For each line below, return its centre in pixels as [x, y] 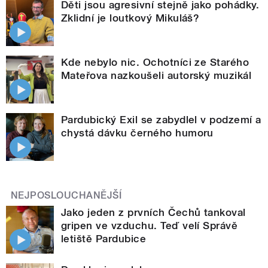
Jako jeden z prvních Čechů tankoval [153, 213]
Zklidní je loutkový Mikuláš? [130, 18]
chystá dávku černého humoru [137, 133]
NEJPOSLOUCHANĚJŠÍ [66, 196]
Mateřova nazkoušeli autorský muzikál [156, 76]
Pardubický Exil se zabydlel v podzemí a [161, 120]
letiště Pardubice [104, 239]
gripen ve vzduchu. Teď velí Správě [150, 226]
